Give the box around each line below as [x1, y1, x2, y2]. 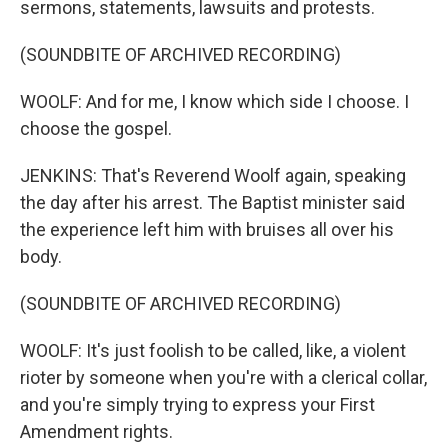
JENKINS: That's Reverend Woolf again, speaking [20, 165, 406, 186]
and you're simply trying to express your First [20, 394, 375, 415]
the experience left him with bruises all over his [20, 219, 394, 240]
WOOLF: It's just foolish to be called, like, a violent [20, 340, 406, 361]
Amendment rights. [20, 421, 173, 442]
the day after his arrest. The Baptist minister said [20, 192, 405, 213]
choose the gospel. [20, 118, 172, 139]
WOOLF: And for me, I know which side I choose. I [20, 91, 409, 112]
